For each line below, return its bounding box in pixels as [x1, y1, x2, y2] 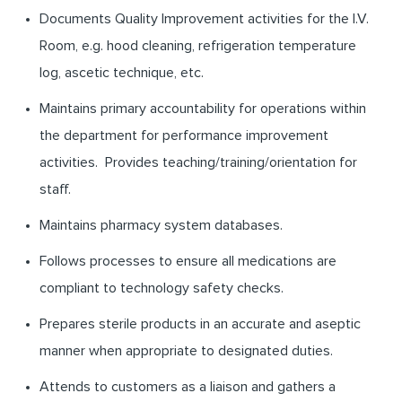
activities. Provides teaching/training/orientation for [39, 155, 357, 170]
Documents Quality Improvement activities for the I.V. [39, 12, 369, 27]
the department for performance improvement [39, 128, 328, 144]
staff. [39, 182, 71, 197]
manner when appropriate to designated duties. [39, 344, 333, 359]
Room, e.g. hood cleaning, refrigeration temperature [39, 39, 356, 54]
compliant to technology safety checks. [39, 281, 284, 296]
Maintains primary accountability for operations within [39, 101, 366, 117]
